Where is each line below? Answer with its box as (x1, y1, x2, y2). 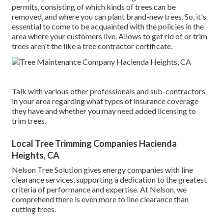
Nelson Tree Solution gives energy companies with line (12, 165, 193, 175)
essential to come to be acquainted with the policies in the (12, 22, 204, 31)
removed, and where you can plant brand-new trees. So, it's (12, 12, 206, 22)
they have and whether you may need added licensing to (12, 106, 196, 116)
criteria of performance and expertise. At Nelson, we (12, 185, 187, 194)
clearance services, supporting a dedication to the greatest (12, 175, 207, 185)
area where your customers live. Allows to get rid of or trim (12, 31, 207, 41)
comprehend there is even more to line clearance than (12, 194, 189, 204)
